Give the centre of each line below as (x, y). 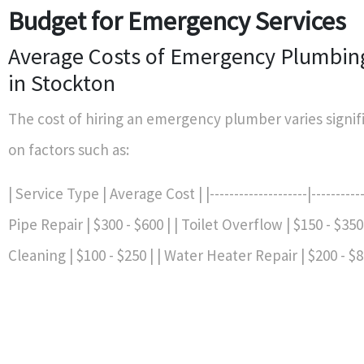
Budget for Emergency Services (177, 21)
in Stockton (62, 83)
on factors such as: (69, 149)
